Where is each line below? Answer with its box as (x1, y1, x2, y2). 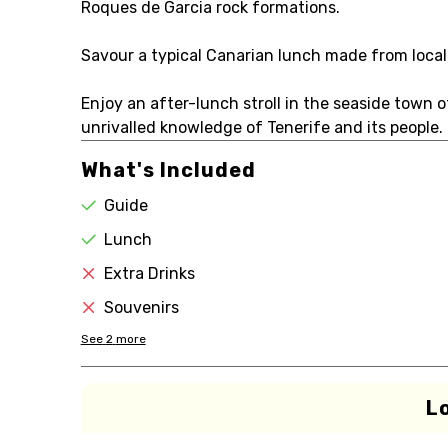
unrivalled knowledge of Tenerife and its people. (80, 118, 443, 137)
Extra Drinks (103, 264, 195, 283)
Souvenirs (103, 298, 179, 317)
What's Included (80, 158, 256, 182)
